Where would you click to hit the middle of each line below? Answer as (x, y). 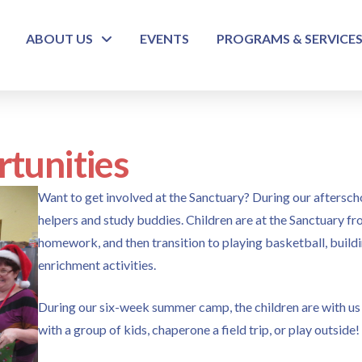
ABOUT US (59, 38)
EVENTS (164, 38)
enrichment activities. (97, 265)
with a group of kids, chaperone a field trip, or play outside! (199, 329)
